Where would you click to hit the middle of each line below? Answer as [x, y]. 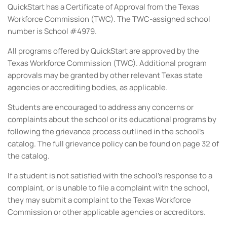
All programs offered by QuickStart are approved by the [103, 51]
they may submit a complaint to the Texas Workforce [99, 200]
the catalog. [29, 156]
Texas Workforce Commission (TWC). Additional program [107, 63]
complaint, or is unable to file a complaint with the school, [109, 188]
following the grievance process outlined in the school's [106, 131]
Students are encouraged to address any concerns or [101, 107]
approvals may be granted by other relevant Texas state [105, 75]
